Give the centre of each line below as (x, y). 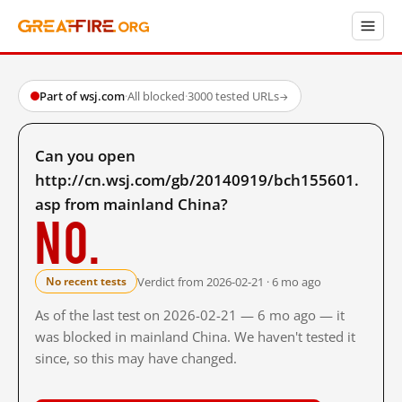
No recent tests (86, 281)
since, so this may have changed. (136, 358)
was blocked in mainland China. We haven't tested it (195, 336)
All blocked (156, 96)
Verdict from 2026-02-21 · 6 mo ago (229, 281)
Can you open (85, 156)
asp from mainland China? (131, 204)
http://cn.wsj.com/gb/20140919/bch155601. (197, 180)
